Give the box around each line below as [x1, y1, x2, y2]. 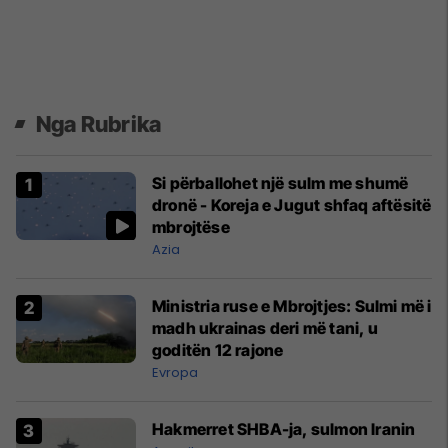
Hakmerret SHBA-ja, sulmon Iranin [152, 419, 416, 440]
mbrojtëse [152, 217, 230, 238]
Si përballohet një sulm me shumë [152, 173, 409, 194]
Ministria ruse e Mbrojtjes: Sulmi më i [152, 296, 432, 317]
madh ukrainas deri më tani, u [152, 318, 378, 339]
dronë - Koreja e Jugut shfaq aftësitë [152, 195, 432, 216]
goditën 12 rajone [152, 340, 284, 361]
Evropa [152, 363, 198, 383]
